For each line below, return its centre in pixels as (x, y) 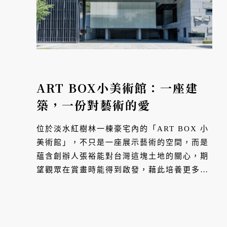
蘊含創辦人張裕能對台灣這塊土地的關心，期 (123, 156)
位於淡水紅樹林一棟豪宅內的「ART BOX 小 (123, 129)
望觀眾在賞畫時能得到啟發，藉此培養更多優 (123, 170)
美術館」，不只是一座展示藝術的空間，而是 (123, 143)
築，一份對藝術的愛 (93, 105)
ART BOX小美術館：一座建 (117, 88)
